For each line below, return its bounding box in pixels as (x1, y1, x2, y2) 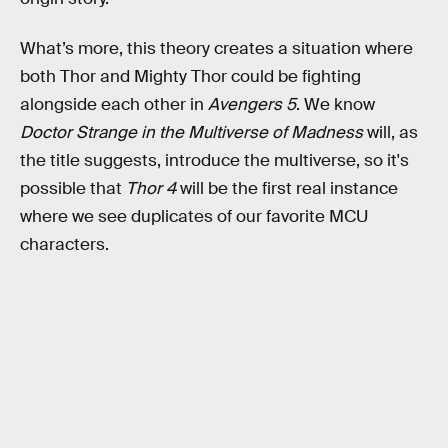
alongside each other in (20, 93, 208, 115)
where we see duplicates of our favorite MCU (20, 205, 368, 227)
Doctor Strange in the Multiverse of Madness (20, 121, 363, 143)
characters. (20, 233, 109, 255)
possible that (20, 177, 126, 199)
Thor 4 (126, 177, 176, 199)
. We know (296, 93, 375, 115)
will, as (363, 121, 418, 143)
